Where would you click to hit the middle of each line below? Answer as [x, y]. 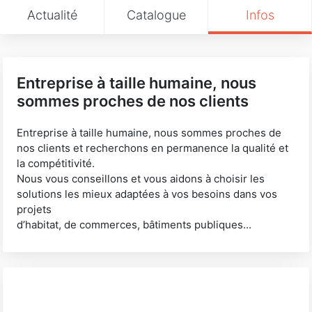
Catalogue [156, 15]
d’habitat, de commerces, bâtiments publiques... [134, 224]
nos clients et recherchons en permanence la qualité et [153, 148]
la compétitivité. [56, 163]
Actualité [52, 15]
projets [34, 209]
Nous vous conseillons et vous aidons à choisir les [141, 178]
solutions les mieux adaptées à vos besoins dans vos [147, 194]
